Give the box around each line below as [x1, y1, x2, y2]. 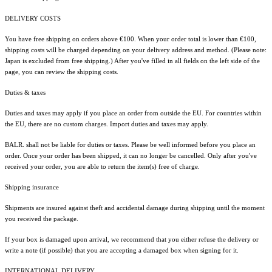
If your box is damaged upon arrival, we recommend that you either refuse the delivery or [5, 235, 259, 243]
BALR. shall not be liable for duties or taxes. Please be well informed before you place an [5, 140, 256, 148]
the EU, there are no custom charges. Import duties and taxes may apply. [5, 120, 210, 127]
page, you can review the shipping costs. [5, 67, 118, 75]
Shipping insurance [5, 183, 59, 191]
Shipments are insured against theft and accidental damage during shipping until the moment [5, 203, 265, 211]
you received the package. [5, 214, 78, 222]
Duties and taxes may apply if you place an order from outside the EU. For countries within [5, 109, 262, 117]
